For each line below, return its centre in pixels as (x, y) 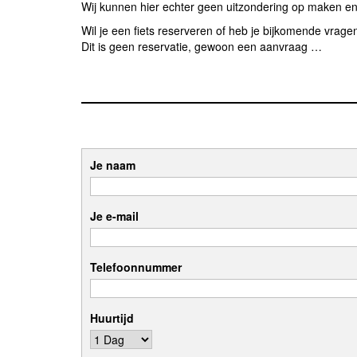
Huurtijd (112, 318)
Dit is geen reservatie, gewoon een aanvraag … (202, 47)
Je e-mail (114, 216)
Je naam (113, 165)
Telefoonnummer (136, 267)
